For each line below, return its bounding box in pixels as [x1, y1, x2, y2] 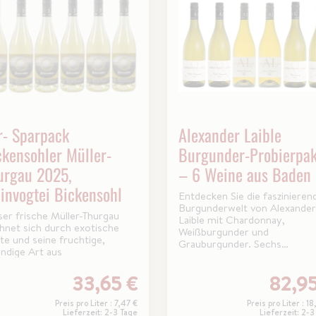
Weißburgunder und [178, 224, 269, 240]
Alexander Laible [178, 122, 281, 148]
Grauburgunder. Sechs [178, 236, 281, 252]
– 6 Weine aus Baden [178, 162, 311, 188]
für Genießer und [178, 260, 258, 276]
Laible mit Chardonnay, [178, 212, 285, 228]
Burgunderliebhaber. [178, 272, 272, 288]
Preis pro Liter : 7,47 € [54, 297, 138, 310]
